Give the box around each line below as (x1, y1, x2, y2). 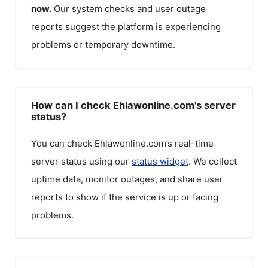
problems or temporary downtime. (31, 39, 175, 50)
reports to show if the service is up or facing (31, 191, 218, 203)
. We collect (188, 155, 237, 167)
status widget (132, 155, 188, 167)
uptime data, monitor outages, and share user (31, 173, 223, 185)
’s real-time (166, 137, 214, 149)
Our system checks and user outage (54, 3, 206, 14)
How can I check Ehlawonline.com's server (31, 99, 236, 111)
